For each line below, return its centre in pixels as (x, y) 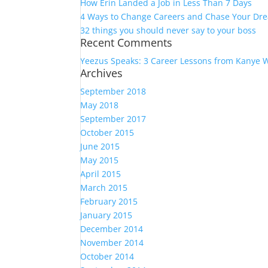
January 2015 (106, 215)
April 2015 (101, 174)
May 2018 (100, 105)
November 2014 (112, 243)
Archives (102, 73)
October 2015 (107, 133)
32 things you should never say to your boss (168, 30)
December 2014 (112, 229)
